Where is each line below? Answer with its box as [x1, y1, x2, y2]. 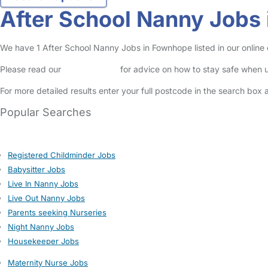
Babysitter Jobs [8, 165, 65, 174]
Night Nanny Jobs [8, 222, 74, 232]
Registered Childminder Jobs [8, 150, 115, 160]
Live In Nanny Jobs [8, 179, 78, 188]
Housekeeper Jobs [8, 236, 79, 246]
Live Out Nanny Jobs [8, 193, 85, 203]
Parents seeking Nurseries [8, 208, 106, 217]
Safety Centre [63, 64, 118, 74]
